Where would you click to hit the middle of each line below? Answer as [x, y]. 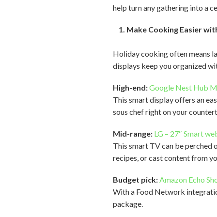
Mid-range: [134, 133]
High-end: [131, 87]
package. [128, 204]
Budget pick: [136, 179]
